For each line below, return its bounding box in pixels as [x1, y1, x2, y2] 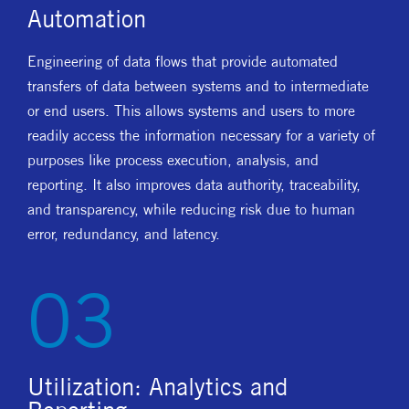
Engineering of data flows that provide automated [27, 52, 338, 70]
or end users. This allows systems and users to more [27, 101, 355, 120]
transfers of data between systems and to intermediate [27, 77, 369, 95]
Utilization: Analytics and [27, 372, 288, 401]
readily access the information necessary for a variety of [27, 126, 375, 144]
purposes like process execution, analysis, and [27, 151, 319, 169]
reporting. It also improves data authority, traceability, [27, 175, 361, 194]
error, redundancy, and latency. [27, 225, 220, 243]
